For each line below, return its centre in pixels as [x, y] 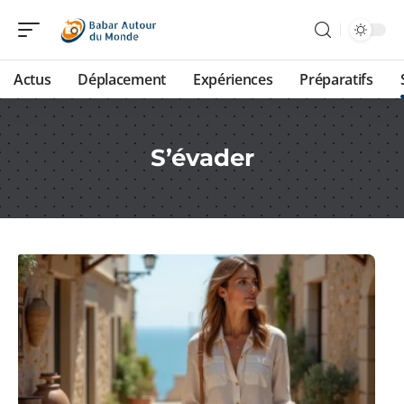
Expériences [233, 79]
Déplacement [122, 79]
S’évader [202, 158]
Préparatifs [336, 79]
